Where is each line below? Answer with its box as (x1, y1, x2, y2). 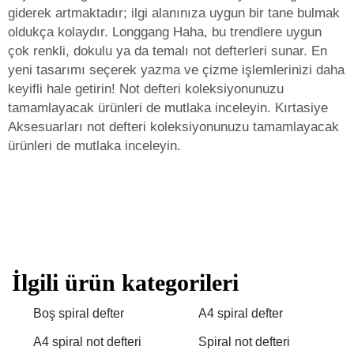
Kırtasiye (275, 100, 328, 115)
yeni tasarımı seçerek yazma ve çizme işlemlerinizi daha (8, 62, 345, 77)
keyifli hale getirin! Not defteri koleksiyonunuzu (8, 81, 284, 96)
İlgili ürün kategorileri (12, 269, 239, 296)
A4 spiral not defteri (33, 335, 141, 348)
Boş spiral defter (33, 307, 124, 320)
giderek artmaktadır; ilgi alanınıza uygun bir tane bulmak (8, 6, 340, 21)
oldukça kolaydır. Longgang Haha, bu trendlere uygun (8, 24, 322, 40)
